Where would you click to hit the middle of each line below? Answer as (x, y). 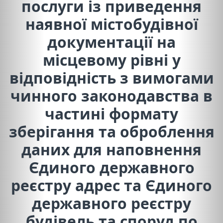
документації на (111, 42)
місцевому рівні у (111, 60)
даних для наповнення (111, 149)
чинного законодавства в (111, 96)
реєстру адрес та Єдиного (111, 185)
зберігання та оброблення (111, 131)
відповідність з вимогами (111, 78)
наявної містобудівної (111, 24)
